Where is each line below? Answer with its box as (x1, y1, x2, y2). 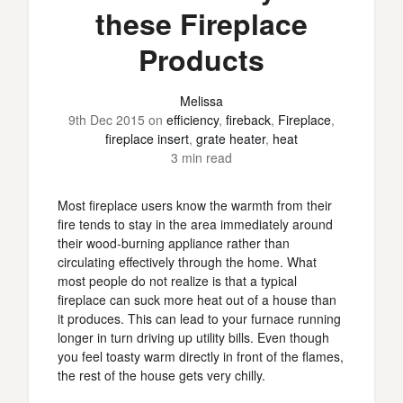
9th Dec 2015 (68, 111, 145, 129)
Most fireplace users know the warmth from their (58, 196, 332, 214)
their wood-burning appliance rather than (58, 234, 290, 252)
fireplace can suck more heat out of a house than (58, 291, 336, 309)
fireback (226, 111, 271, 129)
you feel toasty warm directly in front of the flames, (58, 347, 344, 365)
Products (139, 39, 264, 80)
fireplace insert (105, 130, 189, 148)
